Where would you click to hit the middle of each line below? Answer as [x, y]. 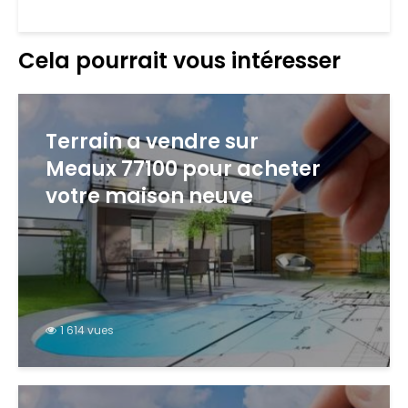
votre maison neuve [149, 196]
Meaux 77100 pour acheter [183, 169]
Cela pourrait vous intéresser [179, 61]
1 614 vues [87, 330]
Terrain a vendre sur [152, 142]
